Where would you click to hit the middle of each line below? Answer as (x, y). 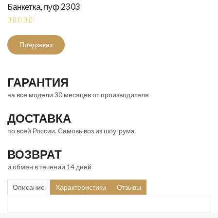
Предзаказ (36, 44)
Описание (29, 187)
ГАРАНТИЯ (38, 82)
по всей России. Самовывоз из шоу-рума (71, 130)
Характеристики (81, 187)
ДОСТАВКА (39, 118)
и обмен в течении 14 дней (49, 166)
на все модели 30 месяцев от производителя (78, 94)
